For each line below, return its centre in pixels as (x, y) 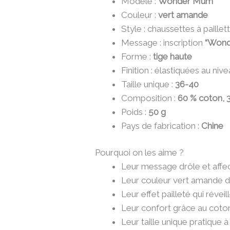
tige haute (173, 56)
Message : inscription (163, 42)
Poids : (135, 112)
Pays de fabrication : (161, 126)
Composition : (150, 98)
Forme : (137, 56)
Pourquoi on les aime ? (140, 153)
